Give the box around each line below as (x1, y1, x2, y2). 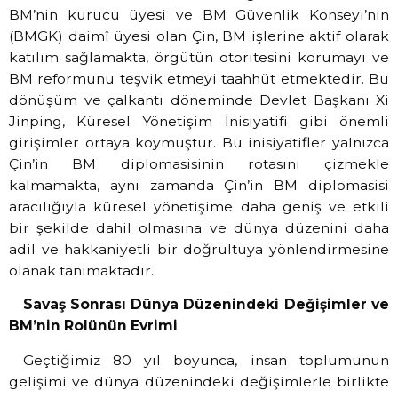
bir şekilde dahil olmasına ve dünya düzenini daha (9, 219, 389, 236)
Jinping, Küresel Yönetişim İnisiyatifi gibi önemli (9, 112, 389, 130)
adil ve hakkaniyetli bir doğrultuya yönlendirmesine (9, 240, 389, 258)
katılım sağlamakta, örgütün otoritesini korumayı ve (9, 48, 389, 66)
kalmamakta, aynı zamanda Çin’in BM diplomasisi (9, 176, 389, 194)
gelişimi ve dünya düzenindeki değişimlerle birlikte (9, 372, 389, 390)
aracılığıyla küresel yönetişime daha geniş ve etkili (9, 197, 389, 215)
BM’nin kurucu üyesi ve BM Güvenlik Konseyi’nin (9, 5, 389, 23)
